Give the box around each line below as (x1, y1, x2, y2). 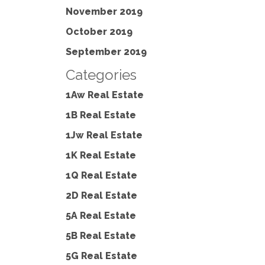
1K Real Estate (66, 150, 136, 161)
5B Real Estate (66, 230, 136, 241)
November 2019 (66, 6, 143, 17)
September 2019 (66, 46, 147, 57)
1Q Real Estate (66, 170, 137, 181)
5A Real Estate (66, 210, 136, 221)
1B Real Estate (66, 109, 136, 121)
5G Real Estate (66, 250, 137, 261)
